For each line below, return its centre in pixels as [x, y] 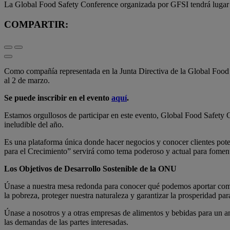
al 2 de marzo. [27, 80]
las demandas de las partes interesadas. [67, 222]
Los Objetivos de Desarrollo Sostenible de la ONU [90, 168]
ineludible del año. [34, 124]
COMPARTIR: [36, 24]
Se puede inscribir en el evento [58, 98]
